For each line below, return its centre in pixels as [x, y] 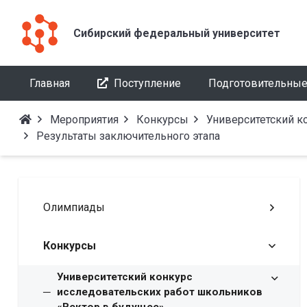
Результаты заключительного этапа [128, 136]
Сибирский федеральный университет [177, 33]
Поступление [147, 83]
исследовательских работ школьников [160, 292]
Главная [50, 83]
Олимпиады [74, 207]
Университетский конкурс [125, 277]
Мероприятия [84, 120]
